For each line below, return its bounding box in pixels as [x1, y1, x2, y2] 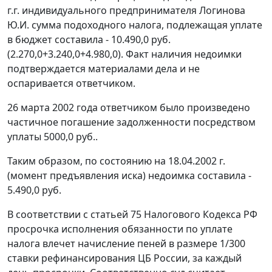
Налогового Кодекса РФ [141, 208, 257, 222]
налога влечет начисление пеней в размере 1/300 [7, 237, 245, 251]
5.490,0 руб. [7, 183, 61, 197]
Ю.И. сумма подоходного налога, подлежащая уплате [7, 18, 262, 32]
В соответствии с [7, 208, 90, 222]
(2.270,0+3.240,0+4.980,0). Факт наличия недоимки [7, 47, 242, 61]
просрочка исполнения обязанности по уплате [7, 222, 233, 236]
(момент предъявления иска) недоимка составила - [7, 169, 251, 183]
